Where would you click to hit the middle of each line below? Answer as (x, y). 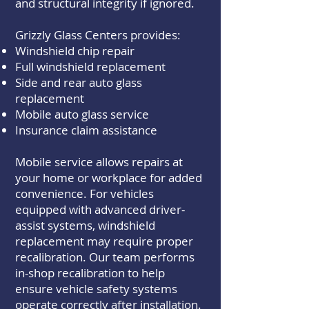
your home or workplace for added (109, 178)
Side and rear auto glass (79, 82)
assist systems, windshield (85, 225)
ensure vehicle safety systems (96, 289)
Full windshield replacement (90, 67)
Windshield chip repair (75, 51)
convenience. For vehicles (84, 193)
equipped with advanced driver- (100, 209)
